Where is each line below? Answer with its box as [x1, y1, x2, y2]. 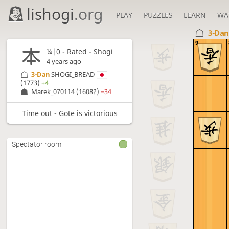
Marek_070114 [31, 87, 75, 97]
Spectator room [12, 140, 62, 149]
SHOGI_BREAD [51, 70, 95, 79]
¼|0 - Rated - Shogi [46, 47, 113, 57]
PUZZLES [143, 10, 173, 20]
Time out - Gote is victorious [21, 108, 118, 118]
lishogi [27, 4, 75, 25]
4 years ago [46, 57, 81, 66]
